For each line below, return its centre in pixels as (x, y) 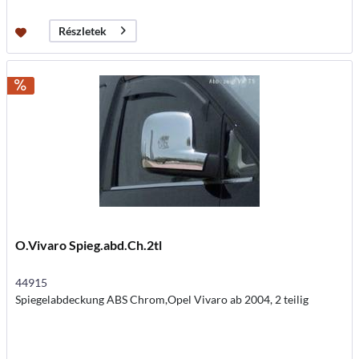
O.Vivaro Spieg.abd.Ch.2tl (89, 245)
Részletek (83, 30)
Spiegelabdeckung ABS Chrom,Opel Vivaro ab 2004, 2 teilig (162, 300)
